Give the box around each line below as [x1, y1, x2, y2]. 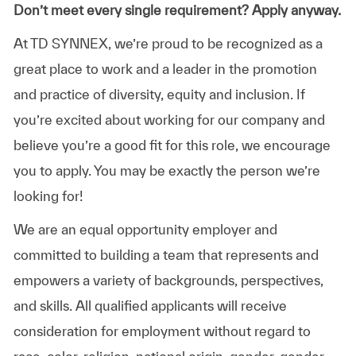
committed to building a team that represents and [13, 246, 319, 262]
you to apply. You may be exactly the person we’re [13, 162, 320, 178]
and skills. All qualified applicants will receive [13, 297, 287, 313]
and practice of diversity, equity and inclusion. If [13, 86, 305, 102]
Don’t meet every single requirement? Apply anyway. [13, 2, 341, 17]
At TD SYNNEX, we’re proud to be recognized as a [13, 35, 323, 51]
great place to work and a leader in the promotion [13, 60, 317, 76]
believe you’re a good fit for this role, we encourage [13, 137, 331, 153]
